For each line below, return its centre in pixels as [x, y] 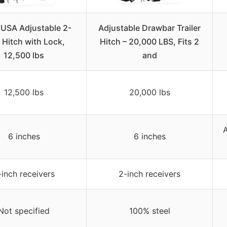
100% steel [149, 211]
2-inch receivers [149, 174]
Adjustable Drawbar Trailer [149, 28]
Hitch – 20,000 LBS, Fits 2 [149, 42]
